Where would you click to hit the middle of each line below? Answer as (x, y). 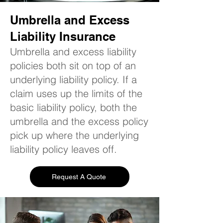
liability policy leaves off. (63, 149)
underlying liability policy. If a (73, 79)
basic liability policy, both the (73, 107)
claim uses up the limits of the (76, 93)
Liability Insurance (63, 36)
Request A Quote (79, 176)
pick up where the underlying (74, 135)
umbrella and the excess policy (79, 121)
